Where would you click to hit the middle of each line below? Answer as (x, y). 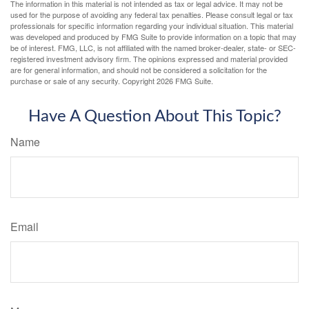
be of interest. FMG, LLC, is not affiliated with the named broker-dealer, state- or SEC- (153, 47)
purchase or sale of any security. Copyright (83, 80)
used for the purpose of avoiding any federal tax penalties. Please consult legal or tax (152, 14)
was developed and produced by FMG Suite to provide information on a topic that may (153, 36)
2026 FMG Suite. (185, 80)
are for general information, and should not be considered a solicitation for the (139, 69)
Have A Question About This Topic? (154, 116)
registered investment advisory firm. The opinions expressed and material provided (149, 58)
